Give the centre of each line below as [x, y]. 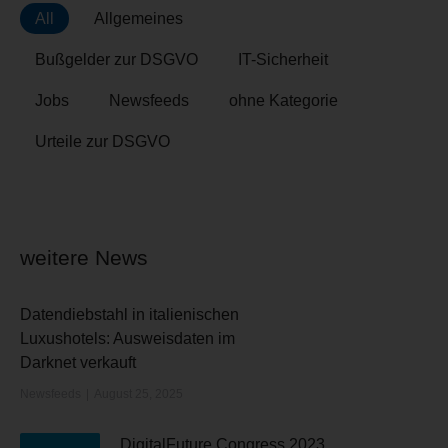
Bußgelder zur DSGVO [116, 59]
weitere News [83, 257]
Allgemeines [138, 18]
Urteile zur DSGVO [102, 141]
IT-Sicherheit [282, 59]
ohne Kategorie [283, 100]
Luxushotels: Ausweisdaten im [127, 338]
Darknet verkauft [77, 362]
